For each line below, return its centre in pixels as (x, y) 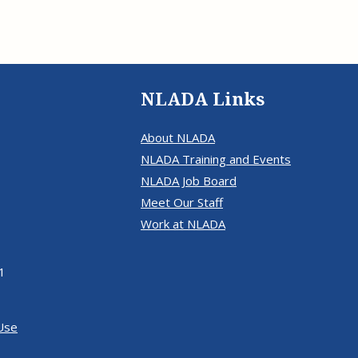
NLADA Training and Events (216, 159)
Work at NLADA (183, 223)
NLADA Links (203, 100)
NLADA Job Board (189, 180)
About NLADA (178, 137)
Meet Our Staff (182, 202)
